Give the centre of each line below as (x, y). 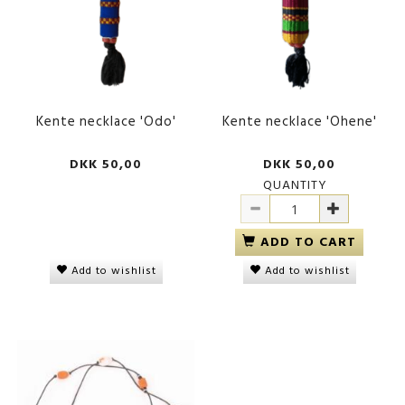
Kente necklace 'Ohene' (299, 121)
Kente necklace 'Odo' (106, 121)
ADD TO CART (308, 242)
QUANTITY (295, 185)
